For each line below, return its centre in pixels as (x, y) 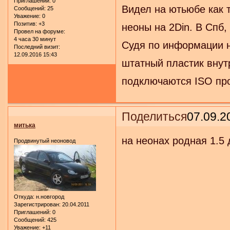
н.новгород (49, 196)
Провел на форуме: (40, 32)
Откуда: (24, 196)
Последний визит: (37, 47)
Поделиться (155, 116)
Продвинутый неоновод (45, 140)
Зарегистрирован (36, 204)
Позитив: (25, 24)
